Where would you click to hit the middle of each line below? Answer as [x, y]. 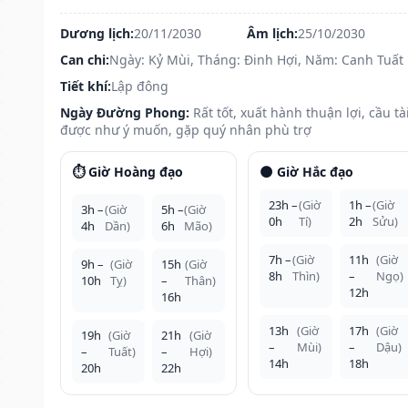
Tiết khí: [86, 86]
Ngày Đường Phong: [125, 112]
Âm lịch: [272, 33]
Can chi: [85, 59]
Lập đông [140, 86]
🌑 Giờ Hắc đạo [306, 171]
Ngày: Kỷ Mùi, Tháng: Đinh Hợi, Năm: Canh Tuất [256, 59]
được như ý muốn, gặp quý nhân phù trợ [186, 129]
